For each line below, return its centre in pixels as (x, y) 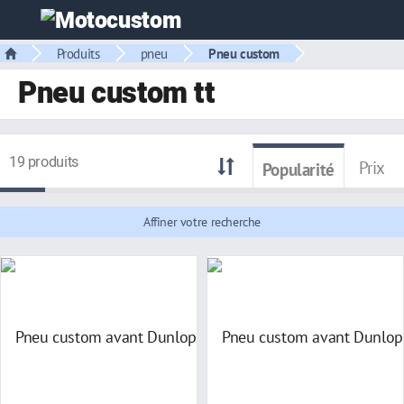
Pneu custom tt (116, 94)
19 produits (44, 162)
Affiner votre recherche (202, 221)
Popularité (298, 169)
